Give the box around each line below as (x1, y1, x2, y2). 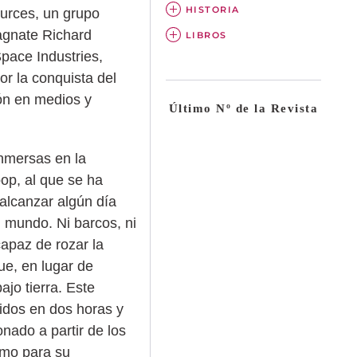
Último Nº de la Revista (168, 101, 319, 115)
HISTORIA (185, 3, 240, 15)
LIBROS (185, 29, 227, 41)
